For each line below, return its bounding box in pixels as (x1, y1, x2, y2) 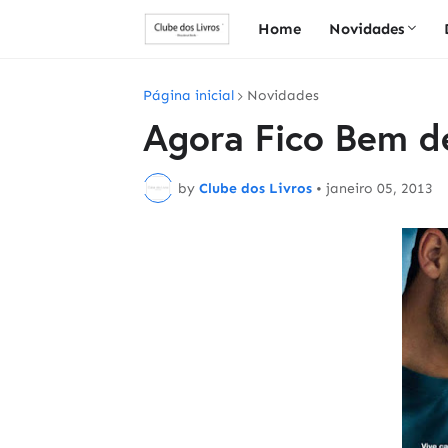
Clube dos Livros (199, 179, 312, 197)
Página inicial (143, 87, 234, 104)
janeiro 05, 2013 (326, 179, 433, 197)
